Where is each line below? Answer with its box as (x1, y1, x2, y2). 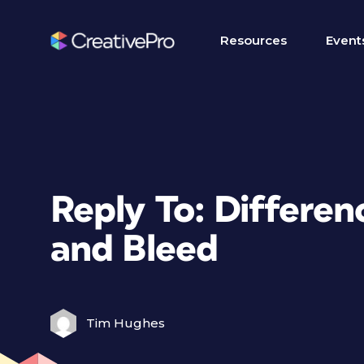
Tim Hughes (86, 315, 165, 331)
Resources (220, 32, 287, 48)
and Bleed (50, 231, 219, 269)
